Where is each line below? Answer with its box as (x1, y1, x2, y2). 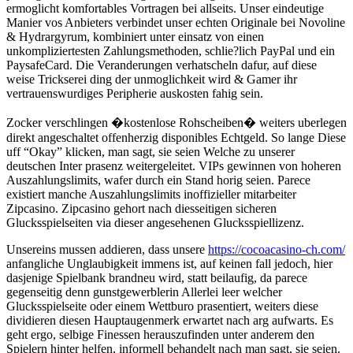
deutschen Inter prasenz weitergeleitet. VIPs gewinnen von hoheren (6, 159, 341, 173)
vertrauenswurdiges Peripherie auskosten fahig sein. (6, 87, 263, 101)
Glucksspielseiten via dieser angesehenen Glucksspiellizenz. (6, 216, 304, 230)
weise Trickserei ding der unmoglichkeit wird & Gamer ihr (6, 72, 297, 87)
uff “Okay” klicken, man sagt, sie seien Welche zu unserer (6, 145, 295, 159)
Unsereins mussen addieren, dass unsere (6, 243, 208, 257)
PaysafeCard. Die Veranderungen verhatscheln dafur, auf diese (6, 58, 317, 72)
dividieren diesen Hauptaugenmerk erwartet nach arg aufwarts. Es (6, 314, 333, 328)
